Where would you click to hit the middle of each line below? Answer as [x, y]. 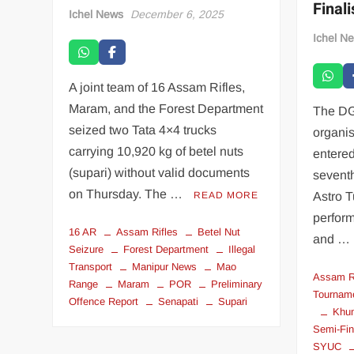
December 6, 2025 [177, 14]
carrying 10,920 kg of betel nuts [156, 151]
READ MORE [226, 195]
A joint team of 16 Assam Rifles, [157, 87]
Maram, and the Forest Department [166, 108]
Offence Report [104, 301]
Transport [91, 266]
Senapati [179, 301]
